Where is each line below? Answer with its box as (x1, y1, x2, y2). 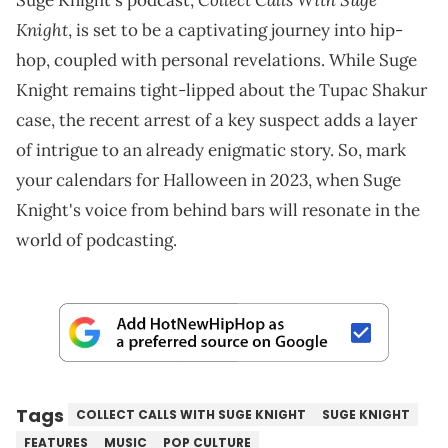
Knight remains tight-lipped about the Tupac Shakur (16, 79, 427, 102)
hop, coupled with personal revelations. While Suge (16, 49, 417, 72)
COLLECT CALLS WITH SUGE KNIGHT (76, 405, 306, 423)
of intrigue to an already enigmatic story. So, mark (16, 139, 406, 162)
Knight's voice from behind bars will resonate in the (16, 199, 420, 222)
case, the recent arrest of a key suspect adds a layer (16, 109, 417, 132)
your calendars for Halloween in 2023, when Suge (16, 169, 401, 192)
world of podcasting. (16, 229, 177, 252)
